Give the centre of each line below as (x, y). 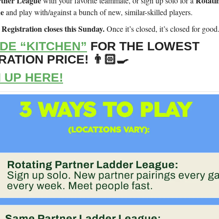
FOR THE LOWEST (143, 46)
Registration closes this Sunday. (53, 29)
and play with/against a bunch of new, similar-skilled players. (99, 12)
